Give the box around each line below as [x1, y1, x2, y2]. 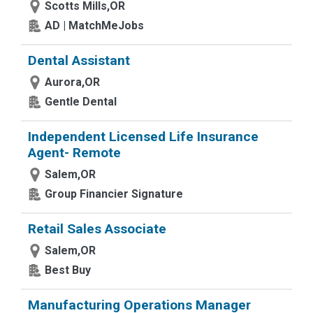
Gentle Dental [45, 95, 117, 108]
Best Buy [45, 263, 91, 277]
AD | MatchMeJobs [45, 19, 144, 32]
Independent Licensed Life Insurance [28, 129, 259, 145]
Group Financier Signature [45, 187, 183, 201]
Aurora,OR [45, 75, 100, 89]
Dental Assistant [28, 52, 130, 68]
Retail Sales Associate [28, 221, 166, 237]
